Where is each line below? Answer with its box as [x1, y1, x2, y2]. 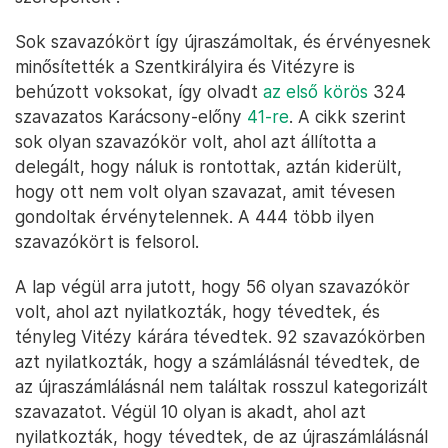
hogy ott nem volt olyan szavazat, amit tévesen [15, 181, 395, 202]
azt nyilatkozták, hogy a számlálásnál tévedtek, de [15, 351, 420, 372]
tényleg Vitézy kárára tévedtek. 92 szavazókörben [15, 326, 425, 347]
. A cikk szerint [289, 106, 406, 127]
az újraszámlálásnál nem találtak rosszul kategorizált [15, 376, 428, 397]
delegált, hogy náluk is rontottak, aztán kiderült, [15, 156, 402, 177]
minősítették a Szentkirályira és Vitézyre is [15, 56, 355, 77]
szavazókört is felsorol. [15, 231, 199, 252]
